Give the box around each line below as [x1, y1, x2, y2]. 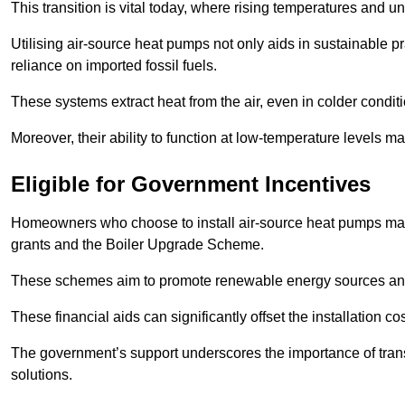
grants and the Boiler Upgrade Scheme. [11, 237, 268, 253]
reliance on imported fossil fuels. [11, 58, 221, 74]
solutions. [11, 367, 72, 383]
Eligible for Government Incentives [11, 172, 371, 197]
